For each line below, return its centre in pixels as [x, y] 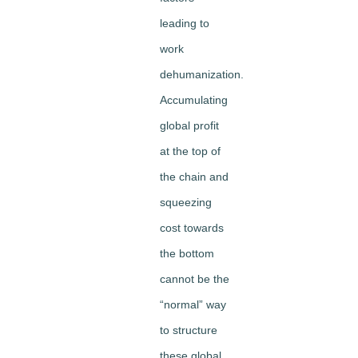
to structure [189, 330]
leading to [185, 24]
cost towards [192, 228]
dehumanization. [202, 75]
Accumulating [194, 100]
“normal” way [193, 305]
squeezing [186, 203]
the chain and [194, 177]
